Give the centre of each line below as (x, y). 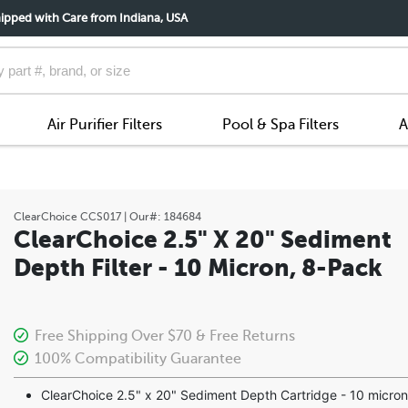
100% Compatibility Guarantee (136, 358)
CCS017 (101, 216)
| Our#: (143, 216)
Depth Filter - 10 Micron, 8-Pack (198, 267)
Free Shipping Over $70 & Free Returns (163, 336)
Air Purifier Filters (104, 124)
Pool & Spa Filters (280, 124)
